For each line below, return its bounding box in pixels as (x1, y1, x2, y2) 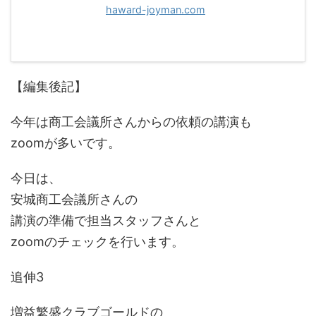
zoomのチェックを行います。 (11, 234, 184, 249)
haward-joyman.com (106, 4, 205, 16)
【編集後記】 (11, 79, 87, 94)
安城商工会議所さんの (11, 192, 138, 207)
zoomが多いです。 (11, 135, 121, 150)
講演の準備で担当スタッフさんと (11, 213, 201, 228)
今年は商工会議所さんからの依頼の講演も (11, 114, 252, 129)
